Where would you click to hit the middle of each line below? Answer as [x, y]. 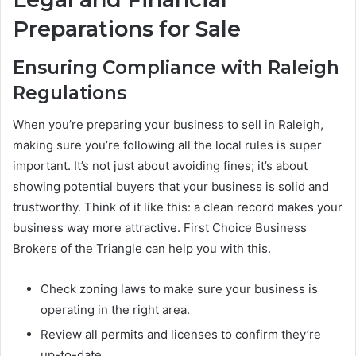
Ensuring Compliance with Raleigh [176, 67]
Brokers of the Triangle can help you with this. [142, 249]
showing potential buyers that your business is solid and [171, 187]
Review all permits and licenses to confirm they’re [181, 335]
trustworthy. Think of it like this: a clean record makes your [178, 207]
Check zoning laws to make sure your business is [179, 289]
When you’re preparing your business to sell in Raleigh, [168, 125]
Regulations [70, 93]
